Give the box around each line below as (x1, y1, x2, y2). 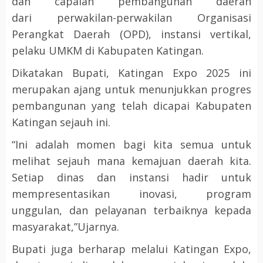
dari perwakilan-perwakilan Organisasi (12, 11, 251, 25)
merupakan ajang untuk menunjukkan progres (12, 82, 251, 97)
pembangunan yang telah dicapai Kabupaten (12, 99, 251, 113)
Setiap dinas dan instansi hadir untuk (12, 170, 251, 185)
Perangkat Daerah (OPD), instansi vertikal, (12, 27, 251, 42)
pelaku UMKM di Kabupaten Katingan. (12, 43, 204, 58)
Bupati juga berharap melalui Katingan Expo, (12, 242, 251, 257)
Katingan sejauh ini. (12, 115, 110, 130)
